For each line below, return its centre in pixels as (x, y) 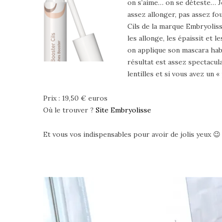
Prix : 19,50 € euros (75, 98)
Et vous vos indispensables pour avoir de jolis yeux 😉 (132, 134)
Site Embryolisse (123, 110)
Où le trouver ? (69, 110)
